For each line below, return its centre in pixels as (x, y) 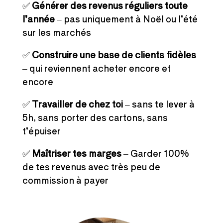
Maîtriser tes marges (76, 153)
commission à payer (65, 179)
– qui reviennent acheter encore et (96, 67)
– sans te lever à (159, 103)
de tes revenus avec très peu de (91, 166)
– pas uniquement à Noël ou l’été (126, 18)
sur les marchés (56, 32)
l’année (38, 18)
